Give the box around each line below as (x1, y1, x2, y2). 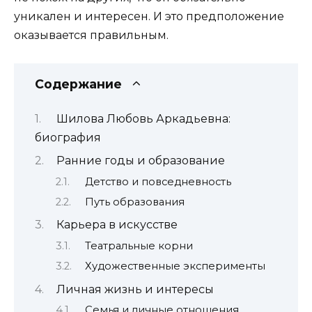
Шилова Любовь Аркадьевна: (56, 111, 231, 125)
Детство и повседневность (84, 175, 231, 188)
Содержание (35, 77, 122, 92)
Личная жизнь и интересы (56, 282, 214, 296)
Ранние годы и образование (56, 154, 225, 168)
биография (35, 130, 101, 144)
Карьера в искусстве (56, 218, 178, 232)
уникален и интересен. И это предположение (14, 10, 284, 24)
